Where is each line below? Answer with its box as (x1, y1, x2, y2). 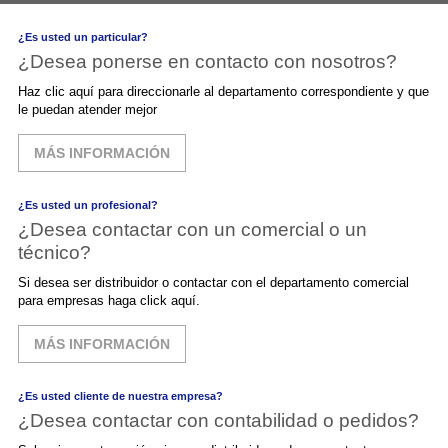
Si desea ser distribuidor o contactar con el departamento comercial (18, 275, 353, 291)
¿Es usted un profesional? (18, 199, 158, 212)
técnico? (18, 242, 91, 264)
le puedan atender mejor (18, 102, 157, 118)
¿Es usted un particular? (18, 31, 148, 44)
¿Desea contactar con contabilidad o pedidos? (18, 410, 419, 432)
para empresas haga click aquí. (18, 293, 200, 309)
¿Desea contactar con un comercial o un (18, 219, 367, 241)
